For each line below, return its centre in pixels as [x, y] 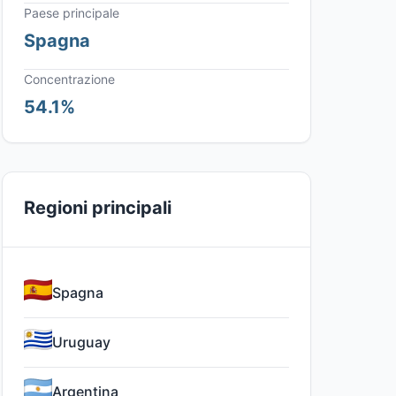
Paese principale [72, 13]
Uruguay [81, 342]
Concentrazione [69, 79]
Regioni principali [98, 208]
